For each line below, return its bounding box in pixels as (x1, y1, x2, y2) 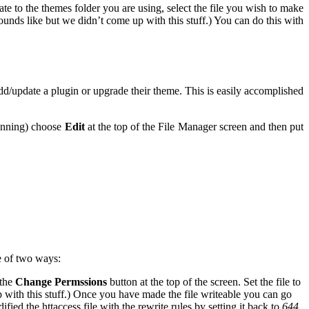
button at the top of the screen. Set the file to (107, 276, 301, 288)
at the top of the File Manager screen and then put (84, 121, 304, 133)
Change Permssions (15, 276, 107, 288)
